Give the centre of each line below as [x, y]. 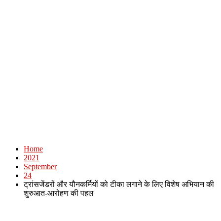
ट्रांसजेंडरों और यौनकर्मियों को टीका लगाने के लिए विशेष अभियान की [119, 184]
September [40, 166]
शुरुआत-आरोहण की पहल [59, 193]
